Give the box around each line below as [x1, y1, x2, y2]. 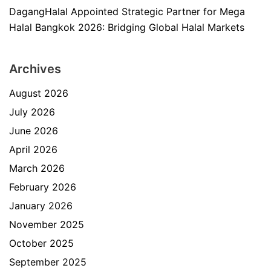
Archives [9, 62, 61, 76]
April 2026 [9, 143, 57, 155]
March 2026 [9, 162, 65, 174]
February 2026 [9, 181, 76, 193]
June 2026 [9, 125, 58, 137]
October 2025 [9, 237, 74, 249]
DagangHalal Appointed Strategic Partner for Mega [9, 5, 245, 18]
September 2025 [9, 256, 87, 268]
